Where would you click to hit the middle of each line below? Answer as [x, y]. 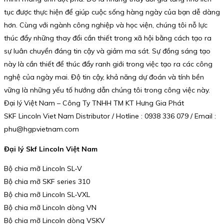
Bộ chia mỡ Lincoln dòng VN [50, 208]
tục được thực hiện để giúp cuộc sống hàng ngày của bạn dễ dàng [112, 12]
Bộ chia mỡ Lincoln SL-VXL [47, 195]
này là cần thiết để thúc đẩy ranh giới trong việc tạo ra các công [108, 64]
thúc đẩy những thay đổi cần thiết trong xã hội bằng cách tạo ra [108, 38]
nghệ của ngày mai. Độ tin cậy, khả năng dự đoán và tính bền [104, 77]
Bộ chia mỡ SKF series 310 [61, 182]
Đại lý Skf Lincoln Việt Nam [51, 149]
